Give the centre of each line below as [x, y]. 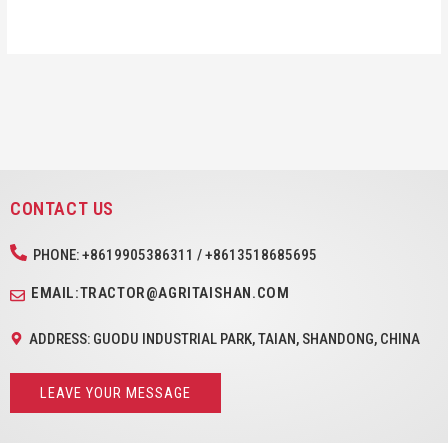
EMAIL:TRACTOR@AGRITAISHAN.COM [160, 293]
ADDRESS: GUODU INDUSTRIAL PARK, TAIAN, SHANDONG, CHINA [224, 339]
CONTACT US [62, 208]
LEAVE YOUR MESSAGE [115, 393]
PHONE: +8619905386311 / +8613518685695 [175, 255]
